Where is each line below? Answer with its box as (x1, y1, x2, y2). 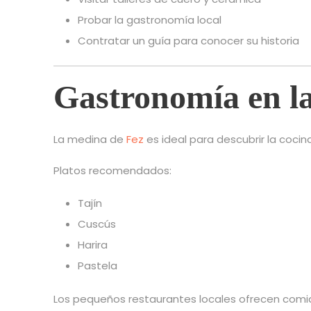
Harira (78, 237, 108, 253)
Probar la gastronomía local (78, 12, 221, 28)
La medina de (53, 132, 126, 147)
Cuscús (78, 217, 116, 232)
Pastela (78, 258, 117, 274)
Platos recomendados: (53, 163, 171, 178)
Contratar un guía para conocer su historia (78, 33, 299, 49)
